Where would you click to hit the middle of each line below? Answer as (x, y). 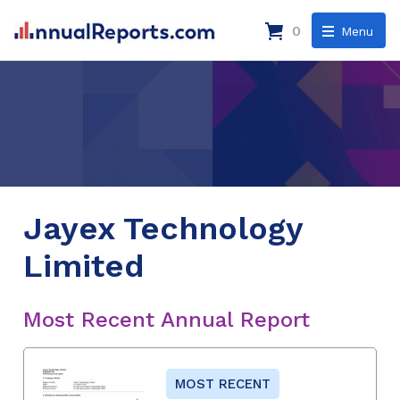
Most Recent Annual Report (167, 319)
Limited (84, 266)
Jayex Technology (163, 228)
